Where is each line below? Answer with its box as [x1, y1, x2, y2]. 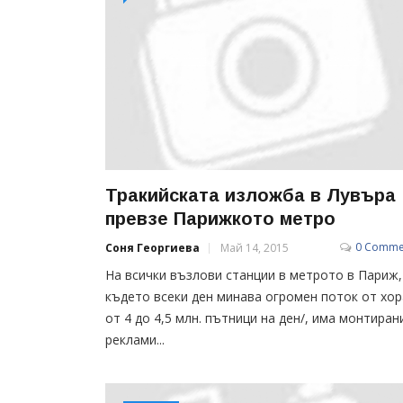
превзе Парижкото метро [105, 208, 336, 228]
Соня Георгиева [105, 239, 200, 255]
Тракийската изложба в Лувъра [105, 184, 396, 205]
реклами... [105, 330, 165, 348]
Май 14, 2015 [220, 239, 289, 255]
